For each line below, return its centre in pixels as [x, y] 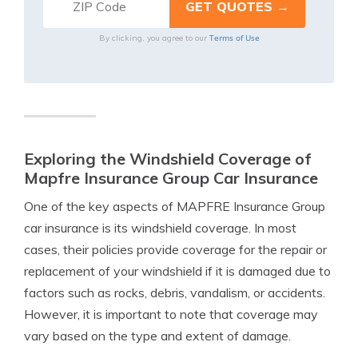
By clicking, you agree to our [154, 38]
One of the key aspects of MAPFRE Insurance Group [175, 206]
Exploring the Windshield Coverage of [168, 159]
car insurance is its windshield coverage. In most [160, 228]
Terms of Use [234, 38]
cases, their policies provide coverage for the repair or [175, 249]
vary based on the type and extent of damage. [157, 336]
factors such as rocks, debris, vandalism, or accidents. [175, 292]
